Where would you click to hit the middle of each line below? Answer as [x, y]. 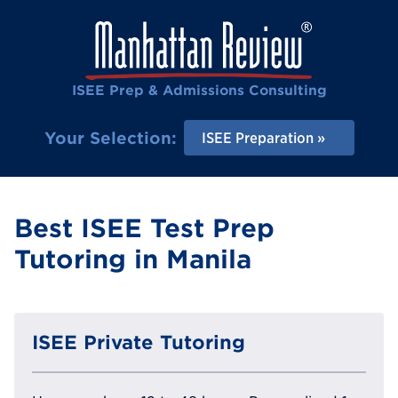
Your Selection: [110, 138]
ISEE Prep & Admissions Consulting [199, 90]
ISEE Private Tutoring [139, 342]
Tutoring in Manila [133, 260]
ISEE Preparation [257, 138]
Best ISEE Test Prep [144, 229]
